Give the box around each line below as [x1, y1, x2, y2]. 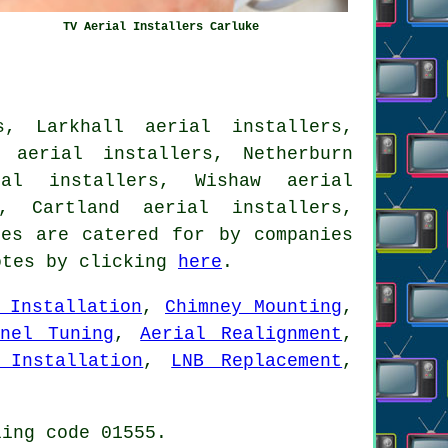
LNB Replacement [171, 350, 343, 371]
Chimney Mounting [165, 296, 342, 317]
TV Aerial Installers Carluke [62, 19, 259, 34]
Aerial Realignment [140, 323, 343, 344]
